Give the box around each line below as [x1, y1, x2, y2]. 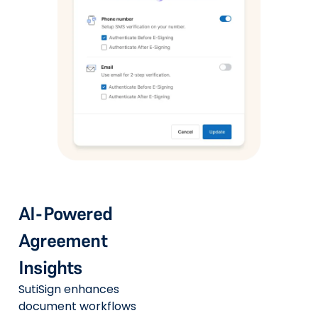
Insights [18, 256, 82, 279]
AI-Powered [18, 202, 112, 225]
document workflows [18, 297, 136, 314]
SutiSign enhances [18, 280, 119, 297]
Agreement [18, 229, 107, 252]
